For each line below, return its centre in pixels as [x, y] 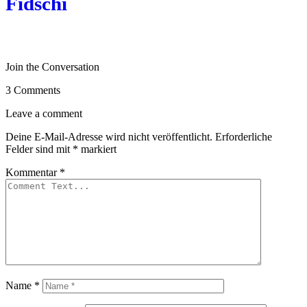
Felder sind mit [39, 149]
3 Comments [33, 90]
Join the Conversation [52, 67]
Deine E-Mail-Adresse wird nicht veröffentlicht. [109, 137]
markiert [97, 149]
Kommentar [33, 173]
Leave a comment [44, 114]
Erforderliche [244, 137]
